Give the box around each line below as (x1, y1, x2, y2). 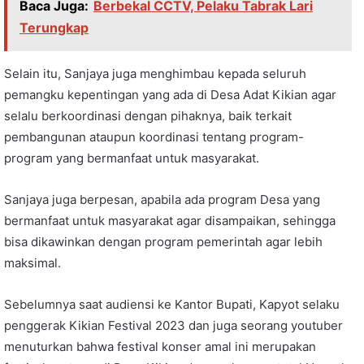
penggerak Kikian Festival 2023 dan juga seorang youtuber (4, 317, 343, 333)
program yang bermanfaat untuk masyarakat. (4, 149, 259, 166)
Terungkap (19, 19, 89, 36)
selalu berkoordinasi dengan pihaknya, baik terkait (4, 107, 292, 123)
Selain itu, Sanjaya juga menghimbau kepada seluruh (4, 65, 306, 81)
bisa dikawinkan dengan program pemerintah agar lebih (4, 233, 323, 249)
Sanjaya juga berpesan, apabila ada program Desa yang (4, 191, 320, 207)
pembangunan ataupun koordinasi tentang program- (4, 128, 304, 145)
